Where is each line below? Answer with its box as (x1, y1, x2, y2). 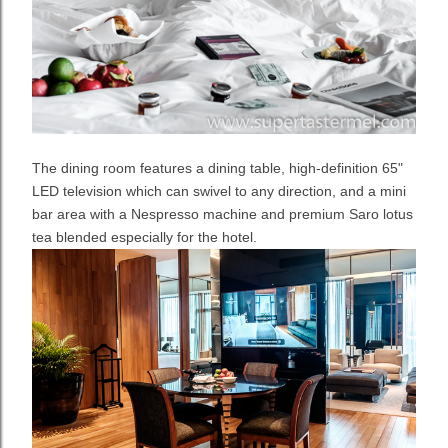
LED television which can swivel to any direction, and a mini (32, 183, 406, 199)
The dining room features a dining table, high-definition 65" (32, 160, 403, 176)
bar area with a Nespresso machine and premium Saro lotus (32, 206, 413, 222)
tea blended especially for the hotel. (32, 229, 257, 245)
